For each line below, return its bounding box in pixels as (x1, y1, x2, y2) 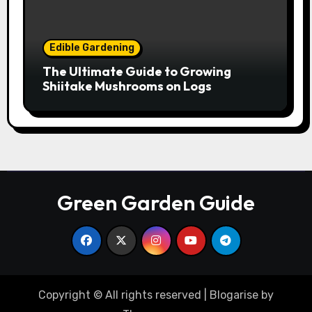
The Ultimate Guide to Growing (42, 63, 231, 79)
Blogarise (210, 288, 258, 302)
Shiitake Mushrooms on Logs (42, 77, 212, 94)
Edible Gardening (49, 41, 134, 54)
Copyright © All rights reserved (38, 288, 201, 302)
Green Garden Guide (57, 189, 255, 216)
